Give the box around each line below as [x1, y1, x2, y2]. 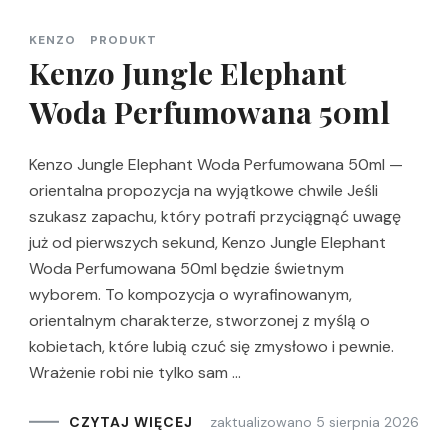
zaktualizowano [210, 412, 316, 431]
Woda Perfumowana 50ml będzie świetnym [29, 257, 344, 279]
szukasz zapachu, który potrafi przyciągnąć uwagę [29, 205, 401, 227]
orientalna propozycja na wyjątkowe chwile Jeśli [29, 179, 378, 201]
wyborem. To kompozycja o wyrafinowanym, [29, 283, 352, 305]
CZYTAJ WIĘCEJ [69, 413, 193, 432]
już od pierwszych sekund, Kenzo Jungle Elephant [29, 231, 386, 253]
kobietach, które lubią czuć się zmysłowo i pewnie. [29, 335, 394, 357]
